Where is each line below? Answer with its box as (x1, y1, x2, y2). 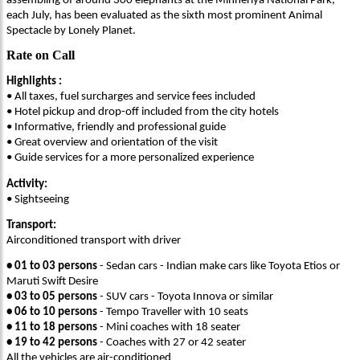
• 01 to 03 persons (6, 260, 97, 273)
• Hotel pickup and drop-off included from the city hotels (6, 106, 279, 119)
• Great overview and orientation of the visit (6, 137, 218, 149)
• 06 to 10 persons (6, 306, 97, 319)
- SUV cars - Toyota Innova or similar (97, 291, 273, 304)
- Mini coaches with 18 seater (97, 321, 240, 334)
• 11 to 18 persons (6, 321, 97, 334)
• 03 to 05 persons (6, 291, 97, 304)
